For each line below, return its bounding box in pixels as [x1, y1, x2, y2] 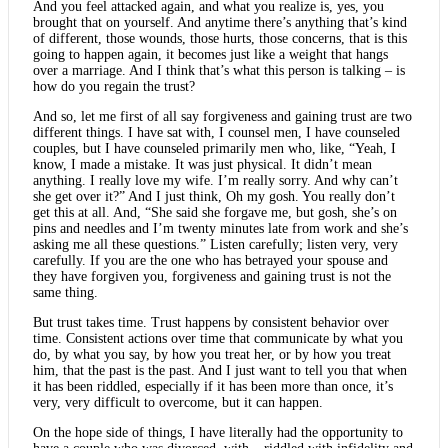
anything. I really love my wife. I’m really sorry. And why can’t [33, 172, 398, 188]
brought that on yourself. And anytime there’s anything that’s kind [33, 14, 407, 30]
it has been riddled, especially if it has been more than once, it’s [33, 378, 393, 394]
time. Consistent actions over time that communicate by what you [33, 330, 403, 346]
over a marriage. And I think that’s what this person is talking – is [33, 62, 405, 78]
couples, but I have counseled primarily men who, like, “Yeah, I [33, 140, 396, 156]
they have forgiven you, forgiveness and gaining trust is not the [33, 268, 391, 284]
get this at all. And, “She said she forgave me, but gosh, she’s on [33, 204, 397, 220]
